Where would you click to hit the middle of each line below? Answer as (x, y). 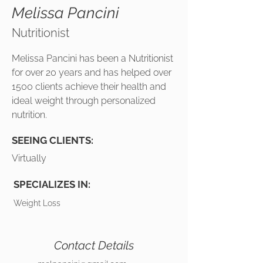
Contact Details (94, 245)
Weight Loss (37, 203)
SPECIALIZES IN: (52, 184)
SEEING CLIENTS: (53, 140)
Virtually (29, 158)
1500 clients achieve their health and (89, 87)
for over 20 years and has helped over (92, 73)
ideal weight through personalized (84, 101)
